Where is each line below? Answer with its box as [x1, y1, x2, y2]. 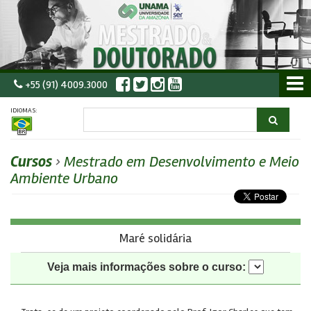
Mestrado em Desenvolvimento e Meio [64, 153, 299, 171]
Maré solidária [119, 230, 192, 246]
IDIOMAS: [10, 106, 37, 115]
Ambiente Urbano [10, 169, 118, 187]
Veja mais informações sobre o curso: [47, 261, 246, 273]
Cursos [10, 153, 52, 171]
